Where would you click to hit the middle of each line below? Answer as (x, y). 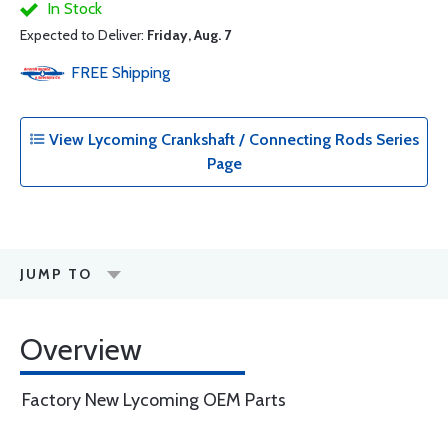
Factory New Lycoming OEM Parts (154, 400)
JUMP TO (56, 274)
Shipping (141, 72)
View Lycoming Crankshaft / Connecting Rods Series (232, 139)
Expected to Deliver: (83, 35)
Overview (81, 349)
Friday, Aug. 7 (189, 35)
